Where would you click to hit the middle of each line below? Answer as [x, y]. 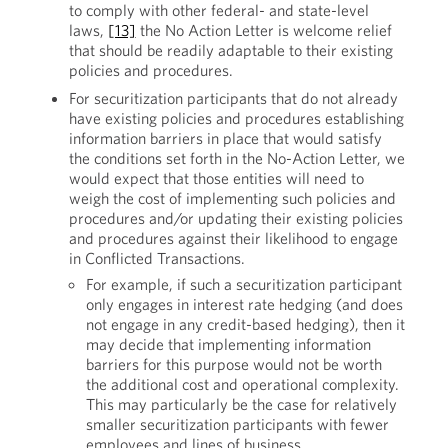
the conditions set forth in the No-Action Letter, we [236, 158]
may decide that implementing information [228, 344]
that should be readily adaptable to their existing [230, 50]
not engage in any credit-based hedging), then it [245, 324]
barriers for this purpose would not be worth [233, 364]
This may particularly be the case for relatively [241, 404]
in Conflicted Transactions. [156, 258]
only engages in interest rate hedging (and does [244, 304]
